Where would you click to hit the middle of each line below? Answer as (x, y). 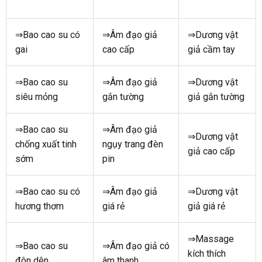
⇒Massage (211, 239)
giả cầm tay (211, 49)
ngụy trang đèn (133, 144)
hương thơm (39, 206)
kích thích (207, 253)
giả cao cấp (211, 151)
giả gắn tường (216, 96)
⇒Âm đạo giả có (136, 246)
